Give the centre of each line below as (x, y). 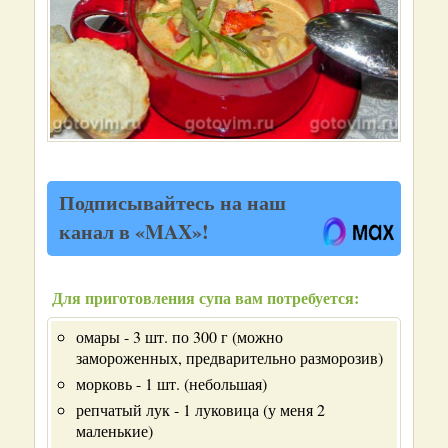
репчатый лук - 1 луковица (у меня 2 (200, 409)
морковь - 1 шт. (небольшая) (171, 383)
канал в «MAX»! (134, 231)
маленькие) (114, 430)
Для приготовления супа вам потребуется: (205, 297)
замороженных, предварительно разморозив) (229, 357)
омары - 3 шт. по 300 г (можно (179, 336)
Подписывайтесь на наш (172, 202)
